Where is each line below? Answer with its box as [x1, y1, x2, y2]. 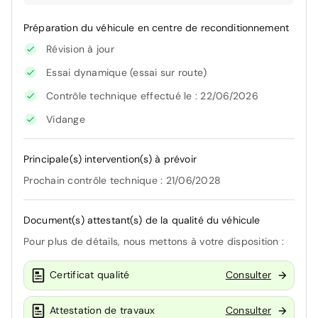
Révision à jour [46, 42, 114, 55]
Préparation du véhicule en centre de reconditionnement [23, 21, 290, 34]
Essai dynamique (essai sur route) [46, 65, 207, 79]
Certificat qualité [50, 268, 130, 282]
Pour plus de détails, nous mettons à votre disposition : [23, 234, 284, 248]
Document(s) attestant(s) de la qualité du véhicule [23, 213, 261, 226]
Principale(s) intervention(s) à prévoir [23, 152, 197, 165]
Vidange [46, 112, 85, 126]
